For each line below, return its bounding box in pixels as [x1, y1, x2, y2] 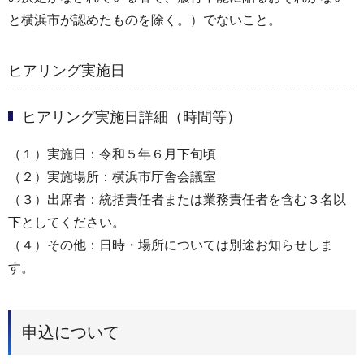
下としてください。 [8, 215, 125, 230]
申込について [22, 323, 119, 342]
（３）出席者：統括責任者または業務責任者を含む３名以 [8, 193, 346, 207]
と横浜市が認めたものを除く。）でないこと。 [8, 13, 281, 28]
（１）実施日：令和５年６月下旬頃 [8, 147, 216, 162]
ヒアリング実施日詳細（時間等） [22, 109, 241, 126]
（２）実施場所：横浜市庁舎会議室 [8, 170, 216, 184]
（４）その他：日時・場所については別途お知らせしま [8, 238, 333, 253]
